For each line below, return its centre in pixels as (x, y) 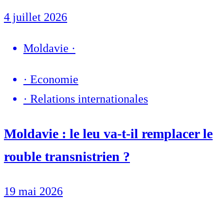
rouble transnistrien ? (67, 156)
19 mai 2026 (33, 191)
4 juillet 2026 (36, 17)
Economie (54, 79)
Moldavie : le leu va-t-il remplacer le (108, 133)
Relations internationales (89, 99)
